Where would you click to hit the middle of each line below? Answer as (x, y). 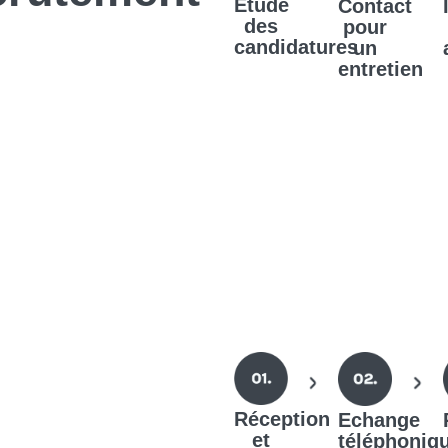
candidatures (296, 47)
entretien (381, 68)
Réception (282, 419)
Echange (379, 419)
